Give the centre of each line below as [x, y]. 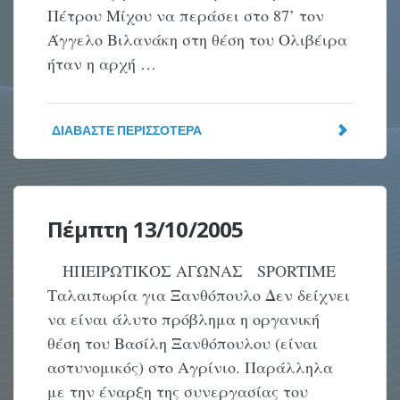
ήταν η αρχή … [102, 63]
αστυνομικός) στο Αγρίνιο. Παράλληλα [191, 367]
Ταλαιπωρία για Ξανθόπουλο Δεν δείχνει [199, 295]
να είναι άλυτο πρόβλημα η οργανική [184, 319]
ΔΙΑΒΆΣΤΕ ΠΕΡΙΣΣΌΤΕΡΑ [127, 130]
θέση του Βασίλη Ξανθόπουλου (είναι [183, 343]
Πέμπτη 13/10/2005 [146, 229]
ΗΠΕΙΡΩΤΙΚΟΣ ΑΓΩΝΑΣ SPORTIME [195, 271]
